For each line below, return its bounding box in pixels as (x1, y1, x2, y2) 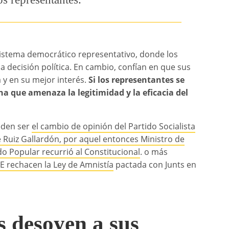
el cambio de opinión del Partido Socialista (32, 120, 196, 132)
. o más (140, 146, 168, 157)
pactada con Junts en (113, 158, 197, 170)
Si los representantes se (88, 74, 185, 85)
